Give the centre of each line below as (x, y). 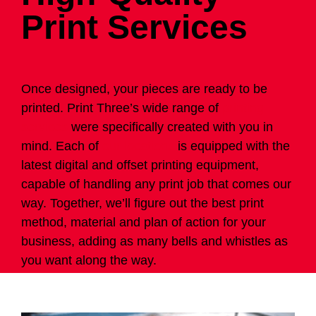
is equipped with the (232, 146)
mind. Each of (60, 146)
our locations (138, 146)
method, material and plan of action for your (144, 223)
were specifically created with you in (170, 127)
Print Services (134, 28)
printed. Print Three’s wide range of (120, 108)
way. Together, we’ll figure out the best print (142, 203)
